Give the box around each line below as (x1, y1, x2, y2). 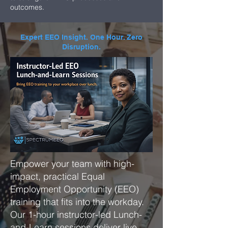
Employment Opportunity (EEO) (10, 183, 139, 195)
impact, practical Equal (10, 170, 105, 182)
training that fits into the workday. (10, 196, 144, 208)
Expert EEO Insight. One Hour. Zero (20, 33, 142, 41)
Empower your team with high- (10, 158, 134, 169)
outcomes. (10, 3, 44, 12)
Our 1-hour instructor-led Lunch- (10, 209, 142, 220)
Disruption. (62, 43, 101, 51)
